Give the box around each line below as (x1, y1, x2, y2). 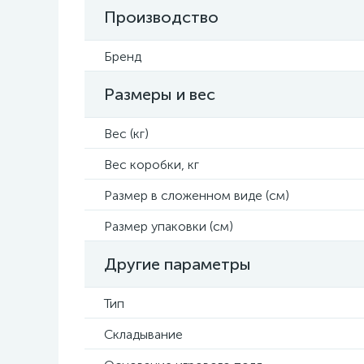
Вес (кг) (104, 126, 149, 141)
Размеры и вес (104, 84, 215, 104)
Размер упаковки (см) (104, 219, 233, 234)
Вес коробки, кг (104, 157, 199, 172)
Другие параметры (104, 254, 251, 274)
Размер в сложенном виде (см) (104, 188, 289, 203)
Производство (104, 7, 219, 27)
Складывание (104, 327, 183, 342)
